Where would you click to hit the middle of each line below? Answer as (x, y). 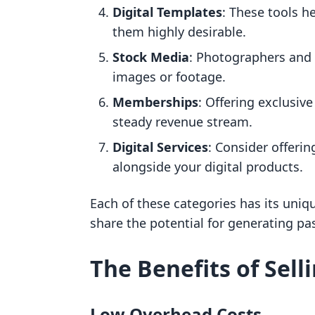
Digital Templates (167, 12)
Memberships (155, 102)
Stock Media (151, 57)
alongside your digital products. (208, 167)
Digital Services (160, 147)
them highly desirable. (179, 32)
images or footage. (169, 77)
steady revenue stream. (182, 122)
